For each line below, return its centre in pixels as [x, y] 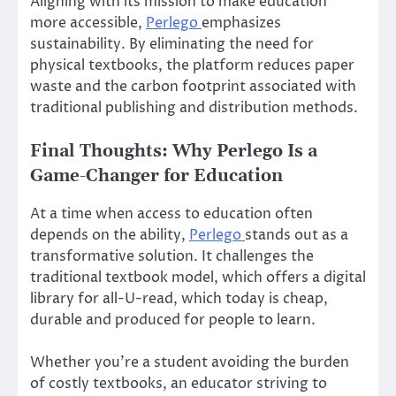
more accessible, [88, 23]
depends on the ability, [110, 235]
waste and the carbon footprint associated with [193, 86]
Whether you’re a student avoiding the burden [190, 362]
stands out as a [297, 235]
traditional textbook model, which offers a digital [198, 277]
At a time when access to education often [171, 213]
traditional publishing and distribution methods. [194, 107]
